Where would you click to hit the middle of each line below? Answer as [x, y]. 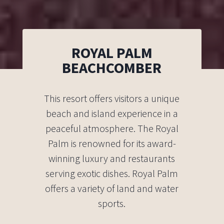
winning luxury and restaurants [112, 158]
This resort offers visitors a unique [112, 98]
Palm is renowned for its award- [112, 143]
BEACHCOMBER [112, 68]
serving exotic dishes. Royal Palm [112, 173]
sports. [112, 203]
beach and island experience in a [112, 113]
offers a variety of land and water [112, 188]
